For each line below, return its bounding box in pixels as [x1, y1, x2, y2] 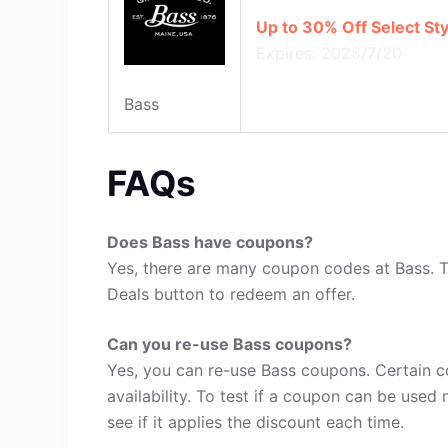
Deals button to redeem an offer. [107, 284, 356, 304]
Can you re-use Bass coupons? [107, 334, 353, 354]
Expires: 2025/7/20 [255, 42, 402, 63]
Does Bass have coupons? [107, 232, 314, 252]
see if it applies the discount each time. [107, 412, 405, 432]
